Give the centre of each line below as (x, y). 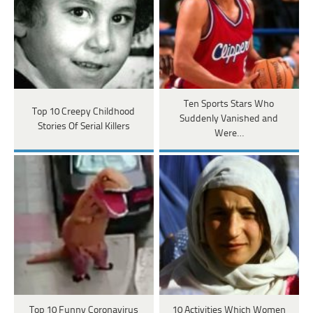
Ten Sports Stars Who (229, 105)
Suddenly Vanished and (229, 119)
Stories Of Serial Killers (83, 126)
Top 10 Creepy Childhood (84, 112)
